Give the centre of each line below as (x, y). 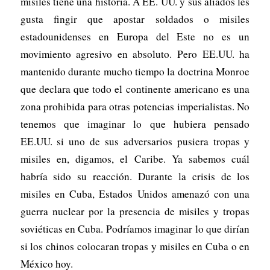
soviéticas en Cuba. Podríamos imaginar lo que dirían (135, 228)
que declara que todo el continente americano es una (135, 89)
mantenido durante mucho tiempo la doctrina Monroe (135, 71)
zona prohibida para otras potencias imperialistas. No (135, 106)
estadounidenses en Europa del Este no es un (135, 36)
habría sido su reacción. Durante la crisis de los (135, 176)
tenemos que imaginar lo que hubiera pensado (135, 124)
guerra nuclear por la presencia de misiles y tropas (135, 211)
